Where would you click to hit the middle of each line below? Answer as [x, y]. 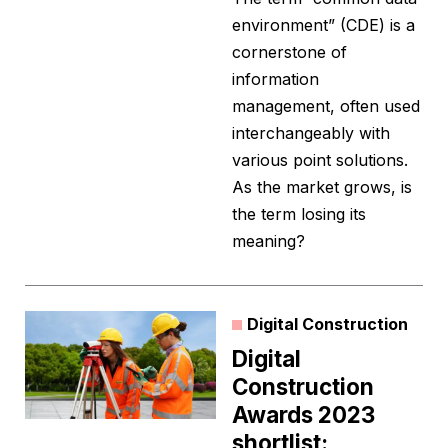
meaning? [268, 241]
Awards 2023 [303, 415]
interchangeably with [311, 133]
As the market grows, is [322, 187]
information [275, 79]
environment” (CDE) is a [323, 25]
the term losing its [299, 214]
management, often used [326, 106]
